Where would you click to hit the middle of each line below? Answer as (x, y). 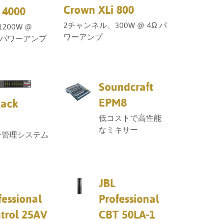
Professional (129, 199)
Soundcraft (126, 87)
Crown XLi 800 (99, 10)
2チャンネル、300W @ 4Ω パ (115, 25)
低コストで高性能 (130, 118)
